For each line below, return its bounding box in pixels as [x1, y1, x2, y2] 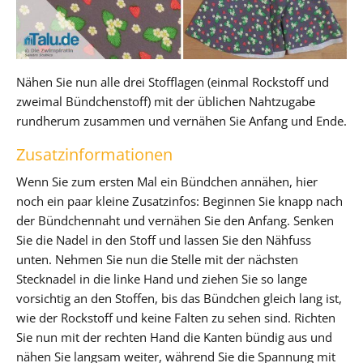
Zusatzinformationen [16, 143, 173, 165]
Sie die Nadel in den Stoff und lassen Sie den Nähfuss [16, 231, 311, 248]
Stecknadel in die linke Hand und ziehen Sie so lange [16, 270, 307, 287]
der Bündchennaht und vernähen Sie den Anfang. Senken [16, 211, 334, 228]
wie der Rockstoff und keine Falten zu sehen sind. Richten [16, 309, 335, 326]
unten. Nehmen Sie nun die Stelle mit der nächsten [16, 250, 298, 267]
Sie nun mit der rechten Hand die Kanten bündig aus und [16, 328, 332, 345]
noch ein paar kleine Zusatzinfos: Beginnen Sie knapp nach [16, 192, 343, 209]
